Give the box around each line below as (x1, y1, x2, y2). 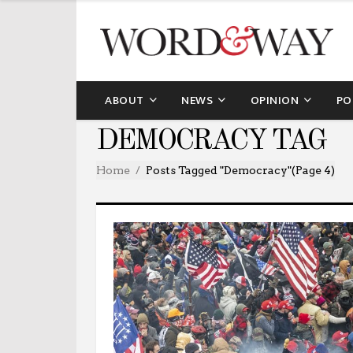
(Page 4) (292, 163, 335, 176)
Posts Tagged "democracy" (146, 163, 292, 176)
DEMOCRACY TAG (96, 127, 325, 156)
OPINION (250, 90, 299, 110)
